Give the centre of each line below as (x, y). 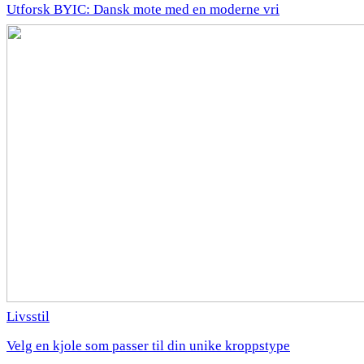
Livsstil (28, 317)
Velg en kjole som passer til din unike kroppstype (148, 346)
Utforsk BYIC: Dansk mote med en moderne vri (143, 10)
